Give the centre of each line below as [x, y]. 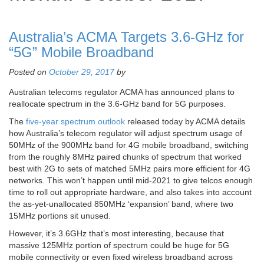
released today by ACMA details [185, 122]
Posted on [29, 72]
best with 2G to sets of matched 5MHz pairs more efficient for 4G [130, 169]
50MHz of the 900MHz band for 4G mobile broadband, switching [129, 145]
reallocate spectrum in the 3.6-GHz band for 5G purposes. [117, 104]
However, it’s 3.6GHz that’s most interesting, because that [116, 234]
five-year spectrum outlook [75, 122]
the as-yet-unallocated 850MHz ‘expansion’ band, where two [121, 204]
